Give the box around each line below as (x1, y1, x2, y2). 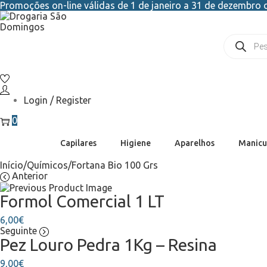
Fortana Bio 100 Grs (72, 159, 158, 170)
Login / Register (24, 94, 91, 105)
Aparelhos (175, 138, 215, 148)
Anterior (12, 170, 48, 181)
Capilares (60, 138, 97, 148)
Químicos (27, 159, 68, 170)
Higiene (120, 138, 151, 148)
